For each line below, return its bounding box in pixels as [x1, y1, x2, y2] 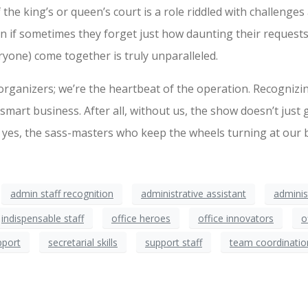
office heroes [111, 211, 170, 225]
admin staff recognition [10, 187, 113, 201]
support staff [145, 235, 202, 249]
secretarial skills [48, 235, 118, 249]
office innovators [198, 211, 274, 225]
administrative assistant [141, 187, 246, 201]
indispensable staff [1, 211, 84, 225]
